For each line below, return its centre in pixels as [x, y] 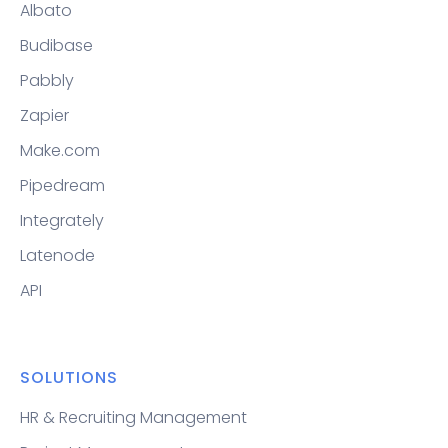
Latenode [57, 255]
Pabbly [47, 80]
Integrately [62, 220]
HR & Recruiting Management [133, 417]
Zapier [44, 115]
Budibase [56, 45]
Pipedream [62, 185]
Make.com [60, 150]
